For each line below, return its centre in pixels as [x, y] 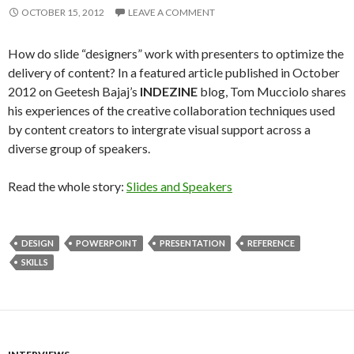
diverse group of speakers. [79, 148]
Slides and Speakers [179, 186]
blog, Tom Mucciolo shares [272, 91]
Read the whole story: [67, 186]
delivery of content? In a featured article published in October [174, 72]
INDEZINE [169, 91]
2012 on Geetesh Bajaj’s [74, 91]
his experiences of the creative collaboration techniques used [171, 110]
